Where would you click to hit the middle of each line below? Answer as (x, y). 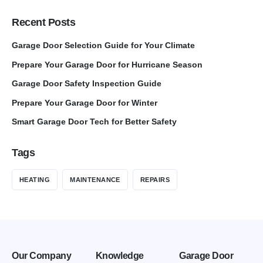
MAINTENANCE (95, 179)
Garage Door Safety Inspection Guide (87, 84)
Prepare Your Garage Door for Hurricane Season (107, 64)
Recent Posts (44, 23)
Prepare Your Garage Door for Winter (85, 102)
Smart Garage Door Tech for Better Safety (94, 122)
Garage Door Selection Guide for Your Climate (103, 45)
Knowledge (119, 256)
